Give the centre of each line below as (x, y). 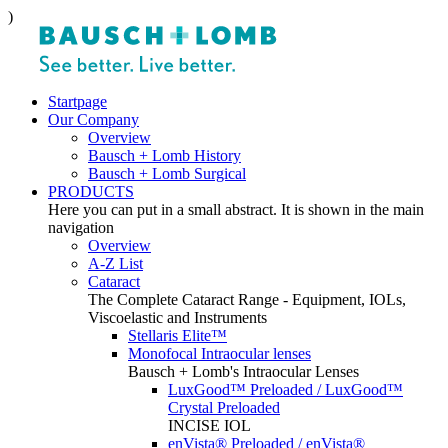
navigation (81, 227)
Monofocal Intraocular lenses (219, 353)
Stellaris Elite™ (177, 335)
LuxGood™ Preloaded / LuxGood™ (285, 389)
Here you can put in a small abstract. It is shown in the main (236, 209)
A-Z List (115, 263)
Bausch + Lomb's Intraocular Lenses (243, 371)
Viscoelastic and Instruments (177, 317)
